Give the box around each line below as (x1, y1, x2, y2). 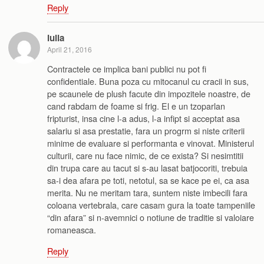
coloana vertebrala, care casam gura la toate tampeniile (47, 199, 255, 212)
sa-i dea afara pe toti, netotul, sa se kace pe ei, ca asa (47, 174, 249, 187)
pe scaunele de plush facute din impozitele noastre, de (47, 87, 250, 100)
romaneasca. (47, 223, 96, 236)
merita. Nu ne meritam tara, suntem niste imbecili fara (47, 186, 247, 199)
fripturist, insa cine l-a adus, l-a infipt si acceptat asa (47, 112, 240, 125)
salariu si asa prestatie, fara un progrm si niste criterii (47, 124, 245, 137)
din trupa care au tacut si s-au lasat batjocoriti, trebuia (47, 161, 247, 174)
